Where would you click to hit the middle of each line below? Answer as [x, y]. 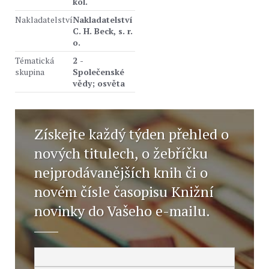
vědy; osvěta [99, 83]
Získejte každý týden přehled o [131, 134]
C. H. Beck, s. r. [103, 31]
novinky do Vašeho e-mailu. [122, 211]
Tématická [35, 60]
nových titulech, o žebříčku [121, 153]
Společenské [98, 72]
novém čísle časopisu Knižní [124, 192]
